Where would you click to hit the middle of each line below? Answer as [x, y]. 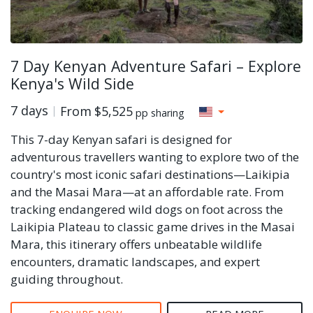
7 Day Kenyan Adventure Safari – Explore [156, 66]
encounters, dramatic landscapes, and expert [135, 261]
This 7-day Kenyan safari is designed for [121, 139]
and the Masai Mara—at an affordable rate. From [147, 191]
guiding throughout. [67, 279]
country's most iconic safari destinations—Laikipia [150, 174]
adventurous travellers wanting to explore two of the [155, 156]
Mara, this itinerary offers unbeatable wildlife [136, 244]
